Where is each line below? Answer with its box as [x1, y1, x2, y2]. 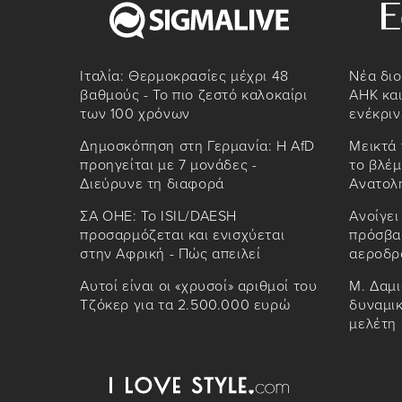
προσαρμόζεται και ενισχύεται [80, 225, 285, 244]
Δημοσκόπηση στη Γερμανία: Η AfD [80, 136, 316, 155]
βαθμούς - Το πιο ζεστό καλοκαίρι [80, 85, 308, 104]
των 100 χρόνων [80, 104, 190, 123]
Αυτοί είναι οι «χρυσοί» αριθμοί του [80, 276, 318, 295]
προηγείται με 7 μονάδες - [80, 155, 258, 174]
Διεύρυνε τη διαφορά [80, 174, 224, 193]
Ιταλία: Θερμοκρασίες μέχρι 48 [80, 66, 289, 85]
